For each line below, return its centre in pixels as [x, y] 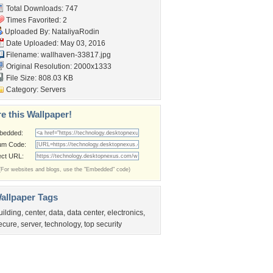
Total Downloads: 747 [41, 9]
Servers [53, 90]
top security [103, 224]
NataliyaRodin [76, 32]
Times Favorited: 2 [36, 20]
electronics [125, 213]
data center [85, 213]
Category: [22, 90]
